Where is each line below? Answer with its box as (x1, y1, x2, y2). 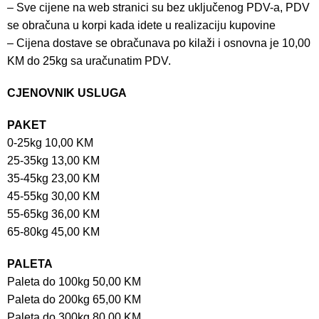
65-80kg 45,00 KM (7, 225, 100, 238)
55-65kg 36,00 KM (7, 207, 100, 220)
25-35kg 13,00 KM (7, 154, 100, 167)
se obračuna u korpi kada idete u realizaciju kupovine (7, 19, 276, 31)
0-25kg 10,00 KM (7, 136, 93, 149)
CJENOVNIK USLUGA (7, 86, 127, 99)
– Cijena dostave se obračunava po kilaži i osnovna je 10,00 (7, 36, 310, 49)
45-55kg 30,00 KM (7, 189, 100, 202)
